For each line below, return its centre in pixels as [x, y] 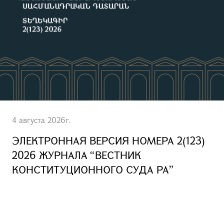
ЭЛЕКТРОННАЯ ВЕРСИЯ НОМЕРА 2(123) [108, 140]
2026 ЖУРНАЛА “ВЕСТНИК [76, 155]
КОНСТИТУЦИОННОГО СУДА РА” [93, 169]
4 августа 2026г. [41, 120]
